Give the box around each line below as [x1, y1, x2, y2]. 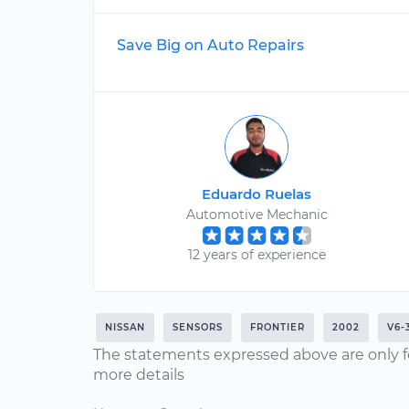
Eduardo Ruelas [202, 185, 312, 203]
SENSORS [173, 321, 223, 333]
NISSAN [105, 321, 145, 333]
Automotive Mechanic [185, 206, 328, 223]
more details [93, 366, 184, 383]
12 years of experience [187, 246, 326, 263]
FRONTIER [250, 321, 305, 333]
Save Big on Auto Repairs [117, 37, 304, 54]
